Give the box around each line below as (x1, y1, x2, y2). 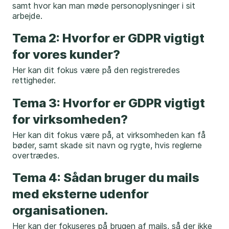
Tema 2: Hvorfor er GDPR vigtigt (12, 31, 204, 46)
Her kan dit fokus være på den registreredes (12, 65, 180, 76)
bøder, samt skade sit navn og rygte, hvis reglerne (12, 140, 202, 150)
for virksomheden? (12, 111, 128, 127)
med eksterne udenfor (12, 186, 149, 201)
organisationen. (12, 202, 108, 218)
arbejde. (12, 10, 42, 21)
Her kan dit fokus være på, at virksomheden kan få (12, 129, 205, 140)
